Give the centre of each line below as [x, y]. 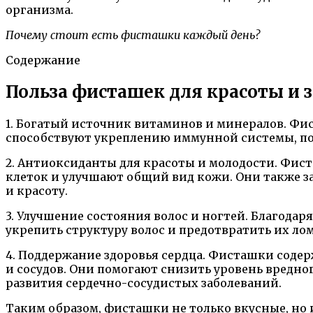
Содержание [43, 60]
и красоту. [37, 190]
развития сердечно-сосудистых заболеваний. [144, 283]
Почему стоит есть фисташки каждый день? [133, 35]
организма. [39, 9]
